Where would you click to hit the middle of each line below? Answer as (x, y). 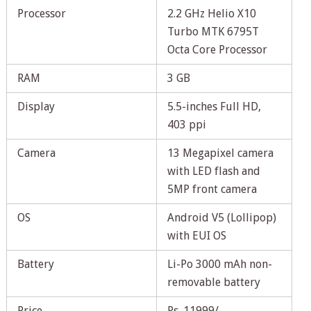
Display (36, 107)
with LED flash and (213, 171)
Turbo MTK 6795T (213, 32)
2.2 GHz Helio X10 (211, 14)
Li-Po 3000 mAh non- (219, 264)
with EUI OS (196, 236)
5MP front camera (212, 190)
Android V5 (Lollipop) (221, 218)
